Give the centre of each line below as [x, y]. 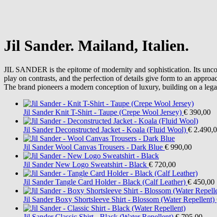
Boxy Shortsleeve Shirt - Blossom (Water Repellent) [135, 199]
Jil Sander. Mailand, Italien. [96, 46]
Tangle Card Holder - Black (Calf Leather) [120, 182]
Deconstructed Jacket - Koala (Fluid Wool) [121, 129]
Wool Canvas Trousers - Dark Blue [109, 147]
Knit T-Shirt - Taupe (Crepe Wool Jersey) [118, 112]
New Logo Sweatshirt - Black [101, 164]
